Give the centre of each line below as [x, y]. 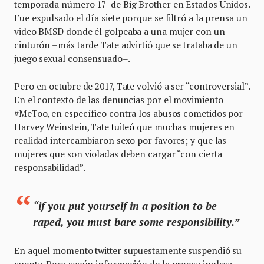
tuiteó [123, 127]
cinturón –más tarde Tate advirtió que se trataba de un [126, 45]
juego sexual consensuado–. [72, 59]
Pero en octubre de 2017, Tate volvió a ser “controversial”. [132, 86]
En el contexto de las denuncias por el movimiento [119, 100]
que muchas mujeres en [185, 127]
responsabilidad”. [53, 168]
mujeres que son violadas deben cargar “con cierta [118, 154]
